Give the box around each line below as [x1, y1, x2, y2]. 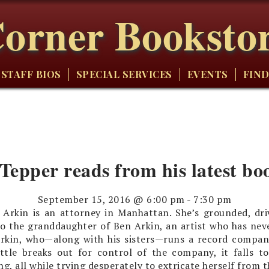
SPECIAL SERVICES [76, 68, 172, 80]
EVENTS [187, 68, 228, 80]
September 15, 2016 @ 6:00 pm [37, 192, 185, 206]
